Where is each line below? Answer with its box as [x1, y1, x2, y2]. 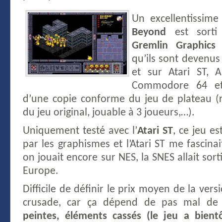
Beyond [132, 27, 166, 38]
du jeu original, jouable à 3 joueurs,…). [23, 107, 195, 118]
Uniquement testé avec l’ [23, 125, 137, 137]
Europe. [23, 166, 58, 177]
